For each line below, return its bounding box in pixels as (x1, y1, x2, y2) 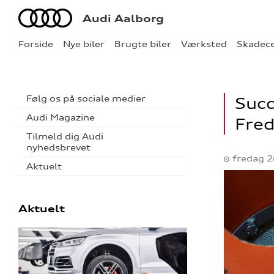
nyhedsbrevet (26, 143, 91, 152)
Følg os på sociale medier (26, 94, 146, 103)
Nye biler (63, 39, 105, 49)
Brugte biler (114, 39, 171, 49)
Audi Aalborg (83, 12, 164, 24)
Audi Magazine (26, 113, 95, 122)
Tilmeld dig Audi (26, 131, 103, 141)
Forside (18, 39, 53, 49)
